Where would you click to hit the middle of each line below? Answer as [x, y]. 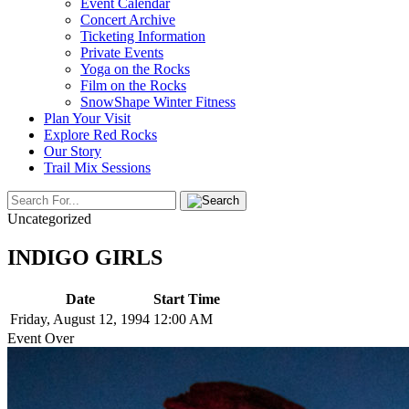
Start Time [187, 299]
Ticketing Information [143, 36]
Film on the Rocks [133, 85]
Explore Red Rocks [100, 135]
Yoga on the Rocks [135, 69]
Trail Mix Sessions [97, 168]
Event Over [41, 338]
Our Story [73, 151]
